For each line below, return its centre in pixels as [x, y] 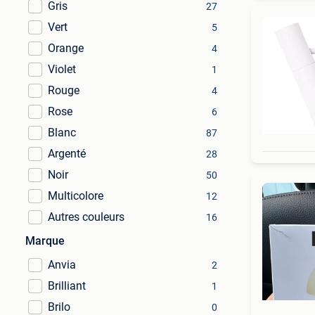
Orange [66, 48]
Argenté [67, 154]
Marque [45, 241]
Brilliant [67, 286]
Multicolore [76, 196]
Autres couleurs [86, 217]
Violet [62, 69]
